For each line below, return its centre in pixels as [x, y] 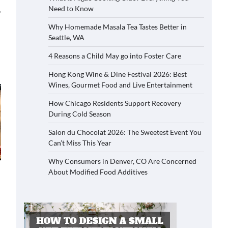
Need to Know [71, 8]
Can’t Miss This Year [80, 143]
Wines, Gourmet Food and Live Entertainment [120, 85]
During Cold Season [80, 114]
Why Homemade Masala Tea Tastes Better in [118, 27]
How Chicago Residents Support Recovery [115, 103]
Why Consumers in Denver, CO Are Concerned [122, 161]
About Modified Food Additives [98, 172]
